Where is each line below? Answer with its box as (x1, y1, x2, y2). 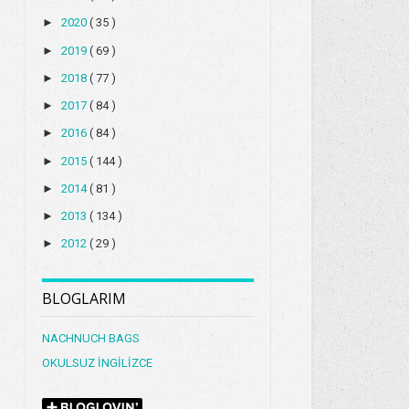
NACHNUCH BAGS (42, 331, 141, 346)
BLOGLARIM (42, 288, 127, 309)
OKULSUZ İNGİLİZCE (42, 356, 153, 371)
